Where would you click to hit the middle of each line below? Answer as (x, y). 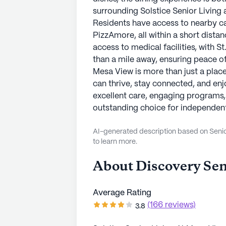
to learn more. (115, 142)
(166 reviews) (172, 205)
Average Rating (122, 193)
